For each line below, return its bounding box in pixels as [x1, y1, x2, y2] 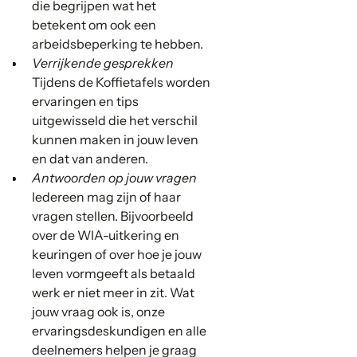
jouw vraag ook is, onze [32, 304, 165, 320]
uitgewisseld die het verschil [32, 112, 198, 129]
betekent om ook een [32, 17, 156, 33]
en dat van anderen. [32, 151, 148, 167]
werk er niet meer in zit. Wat [32, 284, 194, 301]
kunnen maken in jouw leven [32, 131, 198, 148]
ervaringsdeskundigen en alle [32, 323, 206, 339]
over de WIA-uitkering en [32, 227, 179, 244]
